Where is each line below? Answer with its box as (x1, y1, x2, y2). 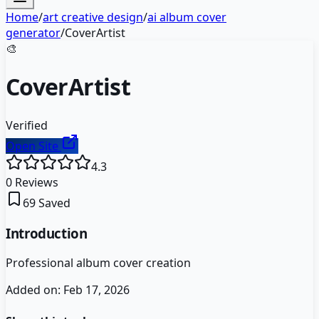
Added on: (6, 282, 63, 298)
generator (6, 25, 61, 41)
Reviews (12, 174, 58, 190)
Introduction (6, 224, 88, 242)
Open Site (6, 137, 61, 154)
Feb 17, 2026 (63, 282, 130, 298)
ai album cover (147, 9, 226, 25)
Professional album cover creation (6, 255, 191, 271)
